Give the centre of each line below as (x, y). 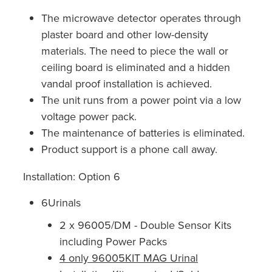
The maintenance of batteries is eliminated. (144, 132)
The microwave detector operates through (141, 18)
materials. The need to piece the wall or (135, 50)
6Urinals (61, 202)
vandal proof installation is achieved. (128, 83)
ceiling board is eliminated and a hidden (136, 67)
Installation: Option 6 (72, 176)
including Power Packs (113, 241)
